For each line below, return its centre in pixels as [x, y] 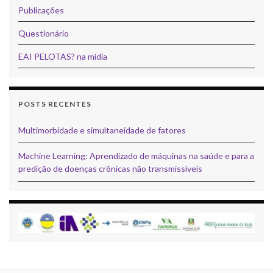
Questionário [44, 33]
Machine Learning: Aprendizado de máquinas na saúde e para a [136, 155]
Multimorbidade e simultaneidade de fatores [102, 130]
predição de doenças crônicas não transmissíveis [110, 168]
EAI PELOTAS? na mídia [63, 56]
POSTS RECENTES [55, 104]
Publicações [41, 10]
